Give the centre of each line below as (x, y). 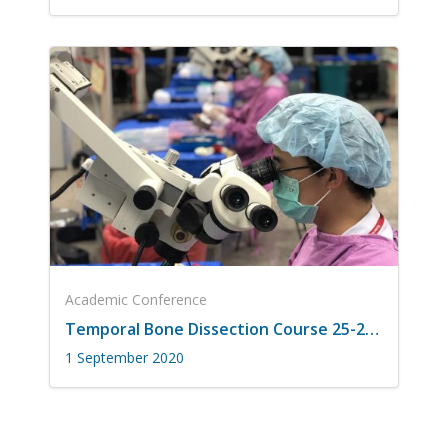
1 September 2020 (124, 358)
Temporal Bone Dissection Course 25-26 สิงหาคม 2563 (372, 329)
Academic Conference (136, 300)
